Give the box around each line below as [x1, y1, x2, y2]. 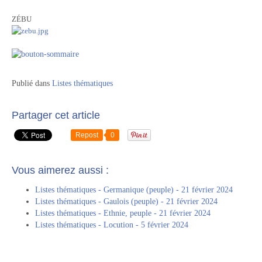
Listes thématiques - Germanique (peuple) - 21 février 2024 [35, 185, 233, 194]
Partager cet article [12, 109, 100, 121]
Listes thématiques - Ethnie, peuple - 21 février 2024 [35, 209, 211, 218]
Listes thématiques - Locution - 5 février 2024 [35, 220, 188, 229]
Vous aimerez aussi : [12, 164, 109, 176]
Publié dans [12, 79, 50, 88]
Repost [75, 131, 98, 139]
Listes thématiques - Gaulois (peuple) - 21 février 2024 [35, 197, 218, 206]
